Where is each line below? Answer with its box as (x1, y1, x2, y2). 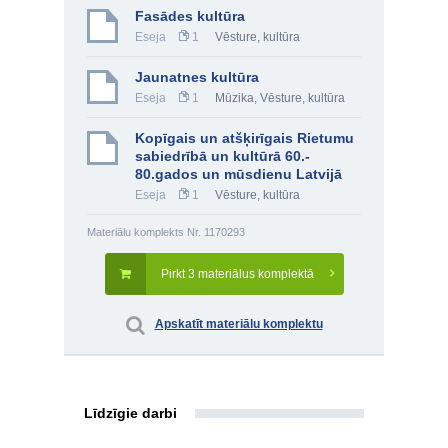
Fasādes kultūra (135, 8, 245, 24)
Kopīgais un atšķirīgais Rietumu (135, 130, 354, 146)
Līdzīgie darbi (84, 405, 177, 421)
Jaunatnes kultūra (135, 69, 259, 85)
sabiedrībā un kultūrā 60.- (135, 148, 310, 164)
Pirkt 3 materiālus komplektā (160, 267, 314, 281)
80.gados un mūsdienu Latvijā (135, 166, 342, 182)
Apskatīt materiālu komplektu (154, 317, 323, 331)
